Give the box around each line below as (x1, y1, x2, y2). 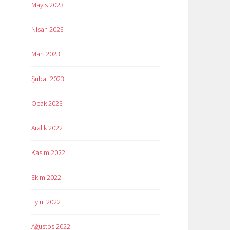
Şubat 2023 (31, 74, 64, 84)
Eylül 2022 (31, 197, 61, 207)
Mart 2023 (31, 49, 60, 59)
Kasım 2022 (31, 148, 65, 158)
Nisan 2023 (31, 25, 64, 34)
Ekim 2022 (31, 172, 61, 182)
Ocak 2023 (31, 99, 63, 108)
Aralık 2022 (31, 123, 63, 133)
